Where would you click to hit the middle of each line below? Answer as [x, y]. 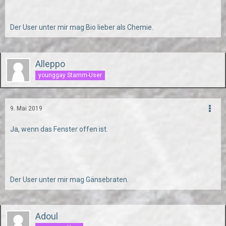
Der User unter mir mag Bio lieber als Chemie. [82, 27]
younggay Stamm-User [70, 75]
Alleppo [50, 64]
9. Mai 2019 [26, 108]
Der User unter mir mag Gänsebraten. [69, 180]
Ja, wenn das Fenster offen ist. [59, 129]
